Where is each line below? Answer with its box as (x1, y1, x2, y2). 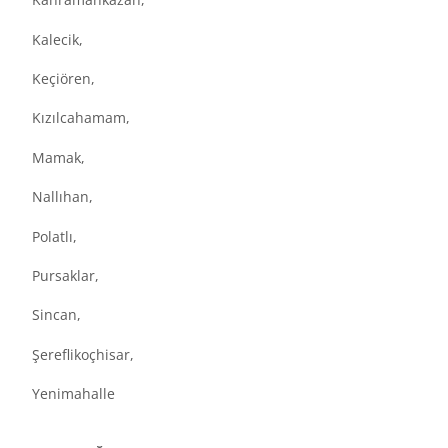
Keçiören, (32, 69, 95, 89)
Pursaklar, (32, 265, 99, 285)
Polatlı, (32, 226, 77, 246)
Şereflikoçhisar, (32, 344, 134, 364)
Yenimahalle (32, 384, 115, 404)
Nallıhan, (32, 187, 93, 207)
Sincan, (32, 305, 81, 325)
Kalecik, (32, 29, 83, 49)
